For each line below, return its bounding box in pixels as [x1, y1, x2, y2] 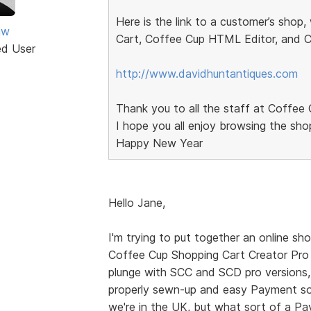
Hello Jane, [108, 195, 165, 210]
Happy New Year [115, 135, 203, 150]
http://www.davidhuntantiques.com [115, 66, 298, 81]
